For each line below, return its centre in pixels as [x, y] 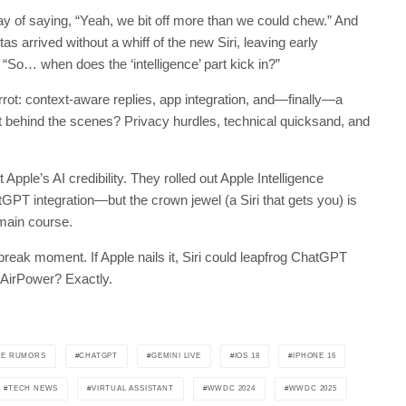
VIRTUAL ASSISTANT [133, 388]
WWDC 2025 [313, 388]
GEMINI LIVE [176, 355]
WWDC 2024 [231, 388]
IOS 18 [247, 355]
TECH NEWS [34, 388]
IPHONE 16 [314, 355]
